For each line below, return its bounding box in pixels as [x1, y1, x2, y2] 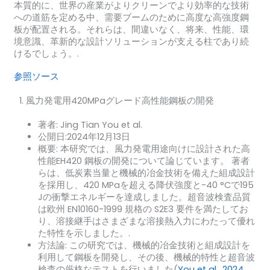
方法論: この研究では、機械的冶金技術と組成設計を [37, 239, 250, 251]
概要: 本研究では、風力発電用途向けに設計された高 [37, 142, 250, 155]
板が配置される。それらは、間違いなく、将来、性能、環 [13, 24, 249, 36]
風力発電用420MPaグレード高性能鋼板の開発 [25, 94, 214, 107]
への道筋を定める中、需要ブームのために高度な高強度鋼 [13, 11, 249, 24]
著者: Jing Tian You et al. [37, 118, 142, 131]
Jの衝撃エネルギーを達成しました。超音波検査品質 [37, 190, 251, 203]
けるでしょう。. [13, 48, 79, 60]
